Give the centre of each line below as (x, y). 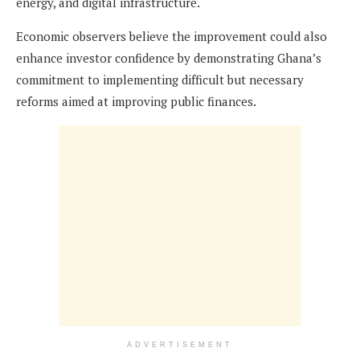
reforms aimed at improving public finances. (136, 102)
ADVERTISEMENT (180, 345)
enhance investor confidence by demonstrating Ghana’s (169, 58)
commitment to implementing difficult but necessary (160, 80)
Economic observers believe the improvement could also (172, 37)
